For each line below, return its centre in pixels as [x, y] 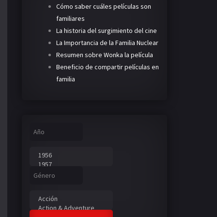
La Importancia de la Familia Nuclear [107, 42]
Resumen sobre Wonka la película [104, 54]
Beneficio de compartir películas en [107, 67]
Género [44, 175]
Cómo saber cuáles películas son [103, 6]
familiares [70, 18]
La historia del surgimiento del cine [106, 30]
